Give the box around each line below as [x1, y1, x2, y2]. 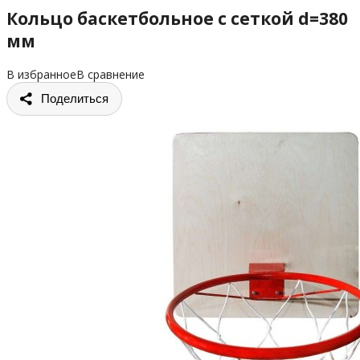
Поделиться [41, 91, 108, 105]
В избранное [6, 66, 76, 82]
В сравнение [76, 66, 145, 82]
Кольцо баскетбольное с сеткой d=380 [6, 7, 348, 31]
